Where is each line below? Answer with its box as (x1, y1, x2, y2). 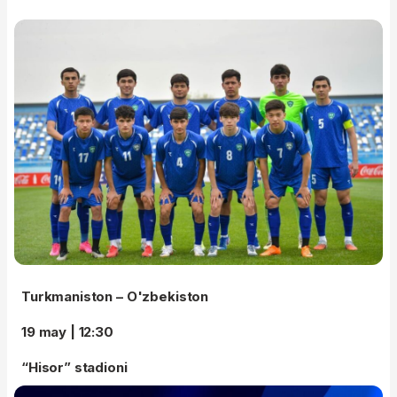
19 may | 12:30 (21, 323, 113, 341)
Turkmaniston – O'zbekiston (21, 288, 209, 306)
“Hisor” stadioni (21, 359, 128, 377)
